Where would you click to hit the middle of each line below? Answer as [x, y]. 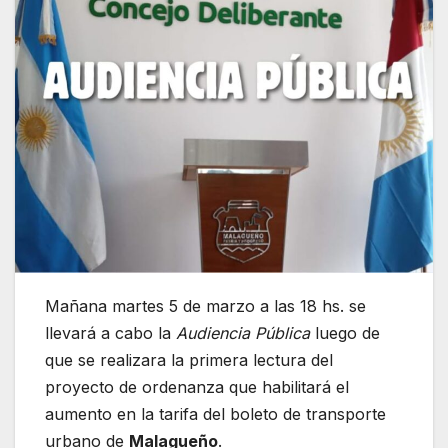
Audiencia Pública [243, 333]
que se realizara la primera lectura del [189, 360]
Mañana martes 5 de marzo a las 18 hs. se [205, 306]
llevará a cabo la [110, 333]
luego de [345, 333]
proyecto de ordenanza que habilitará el [197, 387]
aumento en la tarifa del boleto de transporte [215, 414]
